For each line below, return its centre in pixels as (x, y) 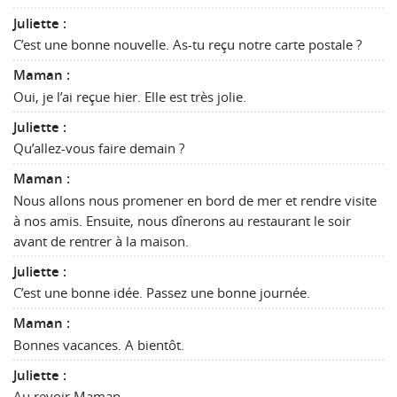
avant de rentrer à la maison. (101, 241)
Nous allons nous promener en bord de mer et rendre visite (195, 200)
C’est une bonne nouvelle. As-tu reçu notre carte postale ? (187, 45)
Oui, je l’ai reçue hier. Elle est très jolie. (130, 96)
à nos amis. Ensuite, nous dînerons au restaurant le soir (182, 220)
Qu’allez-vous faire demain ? (99, 148)
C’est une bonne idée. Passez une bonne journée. (162, 293)
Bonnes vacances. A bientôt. (99, 344)
